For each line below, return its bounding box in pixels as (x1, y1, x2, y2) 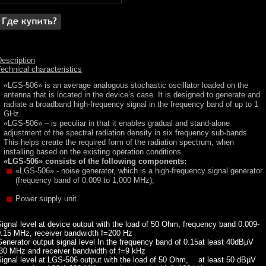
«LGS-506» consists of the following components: (4, 157, 186, 166)
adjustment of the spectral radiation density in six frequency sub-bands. (4, 128, 249, 137)
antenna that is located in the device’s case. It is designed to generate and (4, 90, 260, 99)
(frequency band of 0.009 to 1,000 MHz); (15, 176, 154, 185)
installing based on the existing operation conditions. (4, 147, 183, 156)
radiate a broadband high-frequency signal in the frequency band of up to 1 (4, 100, 258, 109)
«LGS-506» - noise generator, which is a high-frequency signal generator (15, 166, 262, 175)
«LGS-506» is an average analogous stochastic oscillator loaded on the (4, 81, 248, 90)
